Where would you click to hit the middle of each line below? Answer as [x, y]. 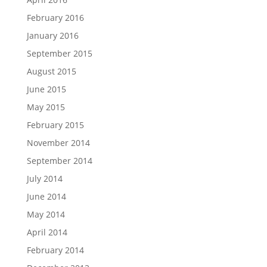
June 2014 [46, 196]
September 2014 [59, 160]
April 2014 [47, 232]
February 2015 [55, 125]
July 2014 [44, 178]
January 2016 [52, 35]
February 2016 [55, 17]
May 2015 [46, 107]
